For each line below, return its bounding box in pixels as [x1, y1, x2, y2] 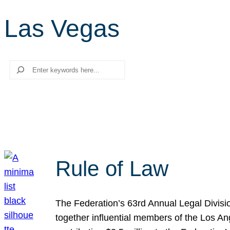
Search [4, 62, 34, 72]
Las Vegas [4, 15, 120, 42]
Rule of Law [55, 157, 168, 181]
